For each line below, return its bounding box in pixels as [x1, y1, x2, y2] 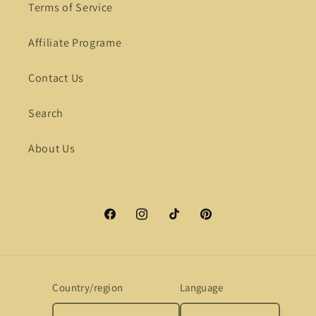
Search [28, 105, 64, 121]
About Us [28, 140, 75, 156]
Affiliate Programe [28, 35, 122, 50]
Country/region [52, 280, 123, 294]
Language [179, 280, 224, 294]
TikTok [166, 215, 201, 231]
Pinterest [197, 215, 245, 231]
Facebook [102, 215, 152, 231]
